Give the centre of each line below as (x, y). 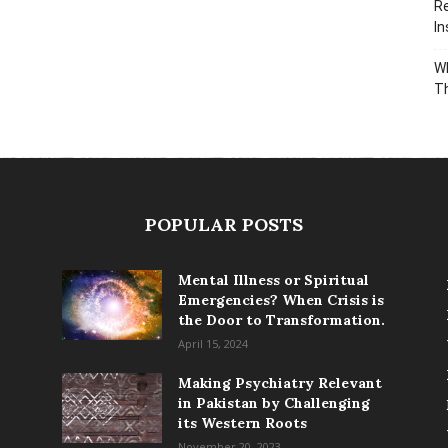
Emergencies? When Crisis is (281, 300)
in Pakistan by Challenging (274, 403)
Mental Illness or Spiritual (273, 280)
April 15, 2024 (213, 343)
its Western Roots (242, 423)
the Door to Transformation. (281, 320)
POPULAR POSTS (224, 224)
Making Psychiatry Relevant (280, 383)
